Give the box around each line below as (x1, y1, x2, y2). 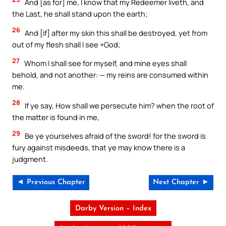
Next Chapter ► (153, 178, 209, 186)
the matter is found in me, (12, 111, 99, 122)
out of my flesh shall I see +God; (12, 39, 120, 49)
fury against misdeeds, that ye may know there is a (12, 142, 185, 153)
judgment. (12, 154, 48, 164)
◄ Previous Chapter (17, 178, 85, 186)
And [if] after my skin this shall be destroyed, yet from (23, 27, 207, 38)
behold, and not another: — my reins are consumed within (12, 70, 208, 80)
